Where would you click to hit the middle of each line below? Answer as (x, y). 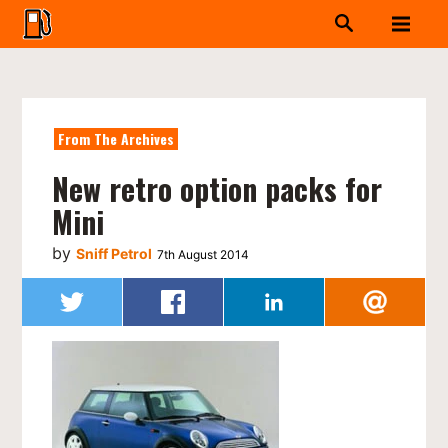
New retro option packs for (217, 189)
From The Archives (116, 138)
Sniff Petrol (114, 254)
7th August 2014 (203, 255)
